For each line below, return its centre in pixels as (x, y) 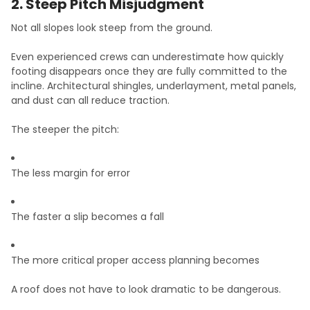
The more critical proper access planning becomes (135, 261)
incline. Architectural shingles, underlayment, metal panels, (154, 86)
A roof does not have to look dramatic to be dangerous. (146, 290)
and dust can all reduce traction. (90, 101)
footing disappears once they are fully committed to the (149, 72)
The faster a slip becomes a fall (88, 217)
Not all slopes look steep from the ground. (112, 28)
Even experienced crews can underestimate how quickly (147, 57)
